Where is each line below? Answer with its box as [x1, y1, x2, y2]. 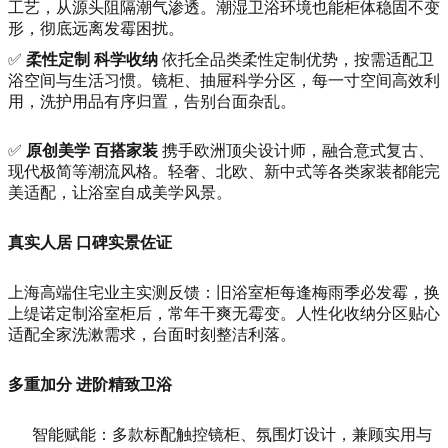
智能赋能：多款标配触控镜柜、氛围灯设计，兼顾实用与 [32, 425, 432, 443]
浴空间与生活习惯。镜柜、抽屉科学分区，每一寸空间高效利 [8, 71, 440, 89]
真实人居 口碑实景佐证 [8, 234, 172, 252]
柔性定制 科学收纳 [26, 50, 158, 68]
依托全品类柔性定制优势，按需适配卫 [158, 50, 434, 68]
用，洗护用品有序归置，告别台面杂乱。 [8, 92, 296, 110]
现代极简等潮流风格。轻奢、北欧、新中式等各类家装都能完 [8, 163, 440, 181]
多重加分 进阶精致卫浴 [8, 375, 172, 393]
